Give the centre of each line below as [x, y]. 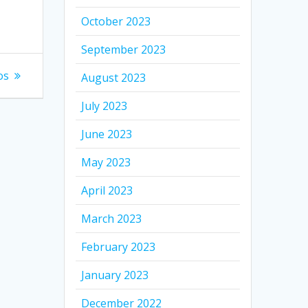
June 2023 [107, 134]
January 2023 [115, 275]
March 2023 [112, 218]
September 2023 [124, 49]
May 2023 [106, 162]
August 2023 [114, 77]
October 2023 [116, 21]
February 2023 [119, 246]
